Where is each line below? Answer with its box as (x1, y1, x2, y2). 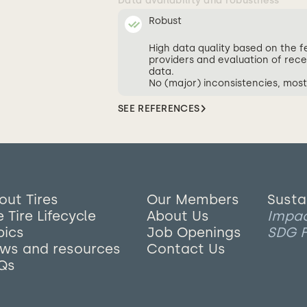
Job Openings (147, 224, 241, 241)
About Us (147, 208, 209, 224)
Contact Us (147, 241, 225, 257)
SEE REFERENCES (118, 103, 200, 114)
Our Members (147, 191, 239, 208)
